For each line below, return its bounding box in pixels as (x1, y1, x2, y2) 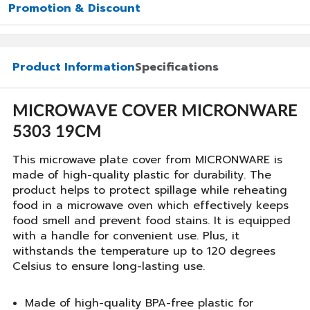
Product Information (12, 59, 135, 75)
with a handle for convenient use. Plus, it (12, 228, 239, 244)
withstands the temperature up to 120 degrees (12, 243, 275, 259)
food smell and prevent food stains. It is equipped (12, 212, 291, 229)
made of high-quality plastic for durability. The (12, 167, 271, 183)
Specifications (135, 59, 219, 75)
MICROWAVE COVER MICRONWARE (12, 103, 298, 120)
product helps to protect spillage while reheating (12, 182, 287, 199)
